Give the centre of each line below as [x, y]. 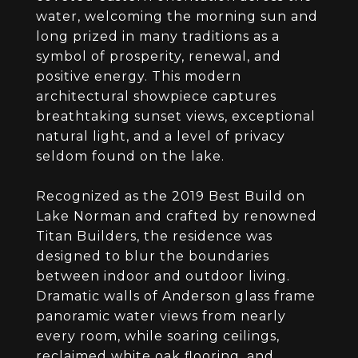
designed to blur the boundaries [153, 256]
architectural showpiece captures [156, 96]
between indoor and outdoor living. [163, 276]
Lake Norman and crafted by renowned [177, 216]
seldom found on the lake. [130, 156]
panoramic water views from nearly [161, 316]
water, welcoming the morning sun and [177, 16]
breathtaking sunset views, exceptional [176, 116]
